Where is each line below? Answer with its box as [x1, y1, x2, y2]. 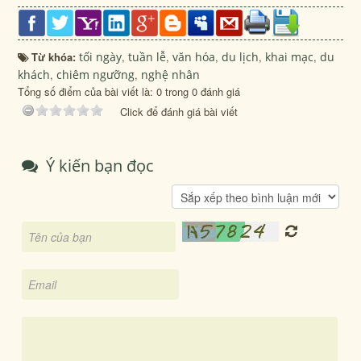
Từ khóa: [31, 48, 80, 64]
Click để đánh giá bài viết [120, 103, 239, 119]
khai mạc [265, 48, 314, 64]
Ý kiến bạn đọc [42, 154, 155, 176]
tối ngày [79, 48, 122, 64]
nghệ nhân [141, 66, 201, 82]
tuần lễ [128, 48, 167, 64]
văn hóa [172, 48, 216, 64]
